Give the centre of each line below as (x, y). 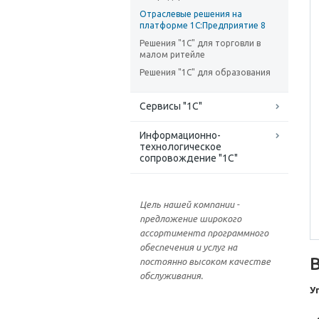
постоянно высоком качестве (205, 262)
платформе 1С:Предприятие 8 (203, 26)
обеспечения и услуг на (188, 247)
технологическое (181, 147)
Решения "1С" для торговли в (200, 43)
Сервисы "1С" (171, 106)
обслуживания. (171, 276)
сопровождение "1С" (189, 158)
